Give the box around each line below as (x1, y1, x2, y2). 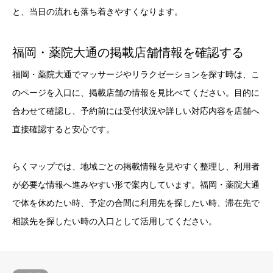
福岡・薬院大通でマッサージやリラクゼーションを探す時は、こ (12, 70, 260, 80)
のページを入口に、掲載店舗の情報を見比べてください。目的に (12, 88, 260, 98)
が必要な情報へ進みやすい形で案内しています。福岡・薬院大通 (12, 180, 260, 190)
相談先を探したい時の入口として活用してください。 (12, 217, 217, 227)
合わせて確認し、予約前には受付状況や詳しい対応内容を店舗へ (12, 107, 260, 116)
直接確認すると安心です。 (12, 125, 115, 135)
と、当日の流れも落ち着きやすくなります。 (12, 7, 183, 16)
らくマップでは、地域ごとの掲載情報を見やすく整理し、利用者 (12, 162, 260, 172)
